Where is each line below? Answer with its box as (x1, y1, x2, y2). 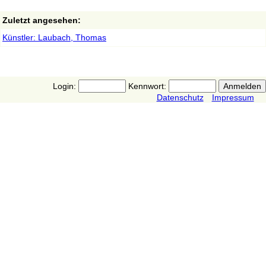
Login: (52, 81, 78, 91)
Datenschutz (156, 93, 204, 103)
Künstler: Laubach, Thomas (2, 33, 106, 43)
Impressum (211, 93, 254, 103)
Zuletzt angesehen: (2, 15, 81, 26)
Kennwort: (125, 81, 169, 91)
